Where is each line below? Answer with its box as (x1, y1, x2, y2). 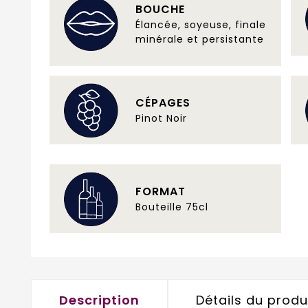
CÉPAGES (135, 94, 190, 111)
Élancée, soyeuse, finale (135, 17, 266, 32)
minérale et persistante (135, 32, 264, 46)
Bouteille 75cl (135, 199, 208, 214)
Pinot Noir (135, 111, 187, 125)
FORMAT (135, 183, 186, 199)
